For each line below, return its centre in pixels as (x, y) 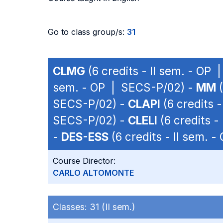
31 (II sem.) (112, 207)
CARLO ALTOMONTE (93, 173)
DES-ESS (85, 137)
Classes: (71, 207)
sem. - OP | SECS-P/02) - (124, 87)
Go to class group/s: (87, 32)
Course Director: (84, 161)
